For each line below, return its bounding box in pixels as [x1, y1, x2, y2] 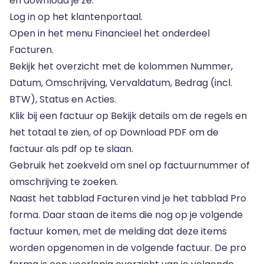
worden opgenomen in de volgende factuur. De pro [9, 241, 246, 255]
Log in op [9, 10, 52, 24]
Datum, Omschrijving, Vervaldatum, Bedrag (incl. [9, 76, 232, 90]
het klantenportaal [52, 10, 141, 24]
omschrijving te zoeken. [9, 175, 118, 189]
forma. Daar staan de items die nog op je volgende [9, 208, 243, 222]
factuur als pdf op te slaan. [9, 142, 133, 156]
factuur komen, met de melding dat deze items [9, 225, 227, 238]
